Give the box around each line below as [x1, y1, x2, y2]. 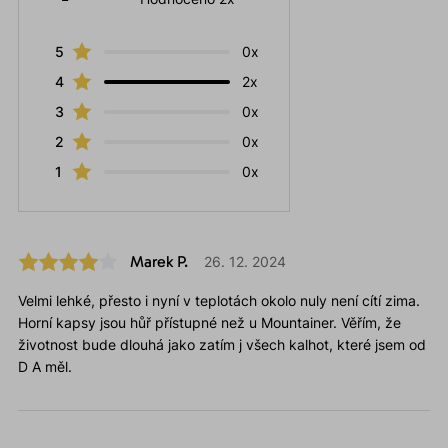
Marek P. [129, 252, 188, 272]
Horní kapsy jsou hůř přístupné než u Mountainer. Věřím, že [17, 314, 401, 332]
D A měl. [17, 358, 72, 376]
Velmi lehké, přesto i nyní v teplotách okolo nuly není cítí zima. [17, 292, 420, 310]
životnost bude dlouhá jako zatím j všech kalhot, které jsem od [17, 336, 426, 354]
